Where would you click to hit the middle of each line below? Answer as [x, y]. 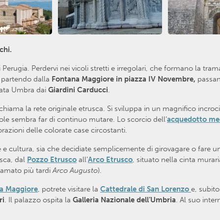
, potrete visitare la [69, 189]
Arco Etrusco [110, 159]
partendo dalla [26, 79]
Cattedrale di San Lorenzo [146, 189]
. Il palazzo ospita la [38, 200]
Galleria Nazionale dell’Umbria [123, 200]
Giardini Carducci [78, 90]
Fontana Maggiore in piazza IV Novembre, [124, 79]
